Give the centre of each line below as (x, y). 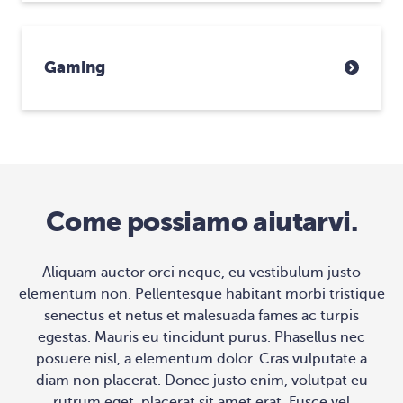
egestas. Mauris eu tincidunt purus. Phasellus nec (201, 337)
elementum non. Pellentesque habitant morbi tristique (201, 294)
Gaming (75, 67)
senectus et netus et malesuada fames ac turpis (201, 315)
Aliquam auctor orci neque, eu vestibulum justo (201, 272)
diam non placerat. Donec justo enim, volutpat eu (201, 380)
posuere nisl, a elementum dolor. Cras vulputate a (201, 358)
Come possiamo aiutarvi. (201, 221)
